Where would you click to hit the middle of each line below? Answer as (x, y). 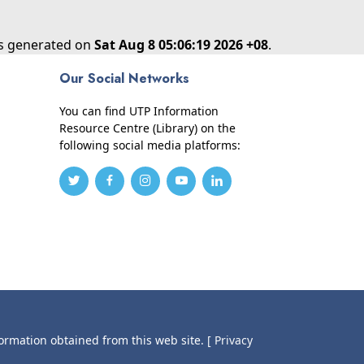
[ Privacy (230, 340)
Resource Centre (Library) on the (147, 128)
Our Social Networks (124, 78)
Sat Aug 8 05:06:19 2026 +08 (181, 45)
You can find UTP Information (139, 111)
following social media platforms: (150, 145)
